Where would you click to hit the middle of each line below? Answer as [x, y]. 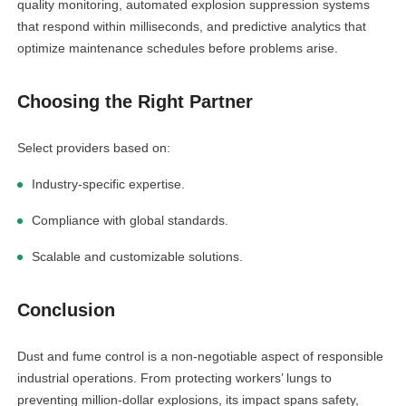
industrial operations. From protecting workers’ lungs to [175, 378]
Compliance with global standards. [130, 221]
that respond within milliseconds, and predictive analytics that [192, 27]
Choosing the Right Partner [135, 102]
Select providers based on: [94, 148]
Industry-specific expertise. [109, 184]
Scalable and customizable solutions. [138, 257]
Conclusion [67, 310]
